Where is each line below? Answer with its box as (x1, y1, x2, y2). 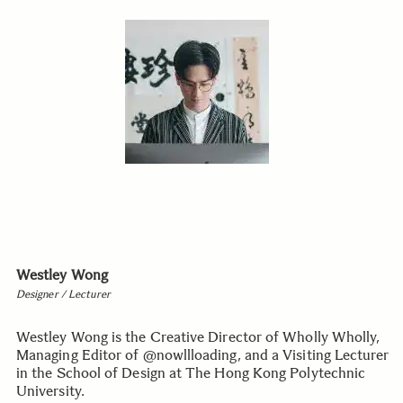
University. (16, 381, 85, 399)
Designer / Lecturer (16, 287, 112, 300)
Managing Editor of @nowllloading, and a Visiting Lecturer (16, 345, 390, 363)
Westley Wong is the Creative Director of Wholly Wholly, (16, 327, 381, 345)
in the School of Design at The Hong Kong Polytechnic (16, 363, 366, 381)
